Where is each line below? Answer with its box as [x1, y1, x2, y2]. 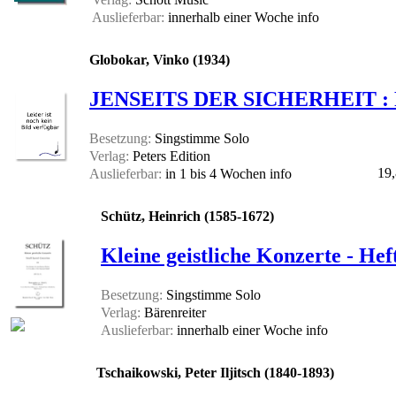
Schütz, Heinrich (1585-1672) [101, 209, 274, 225]
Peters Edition [129, 148, 210, 164]
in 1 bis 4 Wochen [162, 166, 270, 182]
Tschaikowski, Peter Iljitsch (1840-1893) [96, 365, 334, 381]
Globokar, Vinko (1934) [89, 52, 230, 68]
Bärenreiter [141, 305, 206, 321]
